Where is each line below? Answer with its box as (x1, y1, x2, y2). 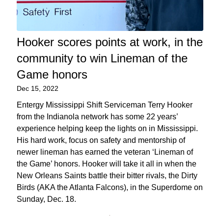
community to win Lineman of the (16, 51, 188, 65)
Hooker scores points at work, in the (16, 35, 203, 49)
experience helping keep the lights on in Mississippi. (16, 124, 198, 133)
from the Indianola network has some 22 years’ (16, 112, 178, 121)
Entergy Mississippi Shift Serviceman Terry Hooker (16, 100, 192, 109)
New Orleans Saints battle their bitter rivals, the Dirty (16, 171, 197, 180)
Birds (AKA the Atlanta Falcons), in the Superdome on (16, 183, 203, 192)
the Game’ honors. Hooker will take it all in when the (16, 159, 196, 168)
